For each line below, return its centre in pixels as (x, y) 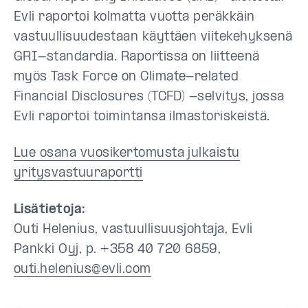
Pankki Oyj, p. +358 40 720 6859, (118, 250)
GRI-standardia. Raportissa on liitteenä (137, 57)
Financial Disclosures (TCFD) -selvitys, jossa (149, 97)
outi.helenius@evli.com (82, 269)
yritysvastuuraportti (78, 173)
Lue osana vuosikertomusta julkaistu (127, 153)
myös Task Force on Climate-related (126, 77)
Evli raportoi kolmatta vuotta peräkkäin (134, 17)
